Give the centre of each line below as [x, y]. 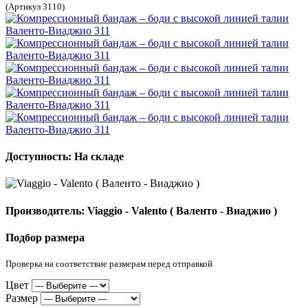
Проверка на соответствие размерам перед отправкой [109, 264]
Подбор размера [45, 237]
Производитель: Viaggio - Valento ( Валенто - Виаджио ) [141, 210]
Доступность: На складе [65, 157]
